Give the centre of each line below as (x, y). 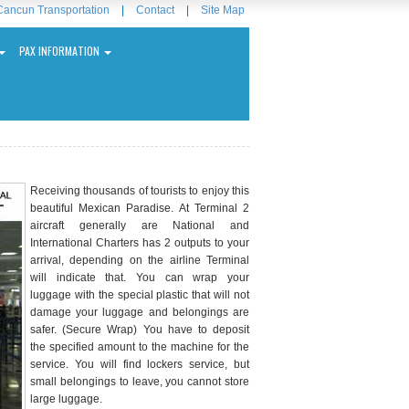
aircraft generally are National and (140, 225)
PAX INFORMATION (61, 51)
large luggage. (66, 399)
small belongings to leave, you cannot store (140, 382)
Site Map (223, 10)
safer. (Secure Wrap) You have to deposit (140, 330)
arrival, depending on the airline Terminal (140, 260)
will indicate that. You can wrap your (140, 278)
